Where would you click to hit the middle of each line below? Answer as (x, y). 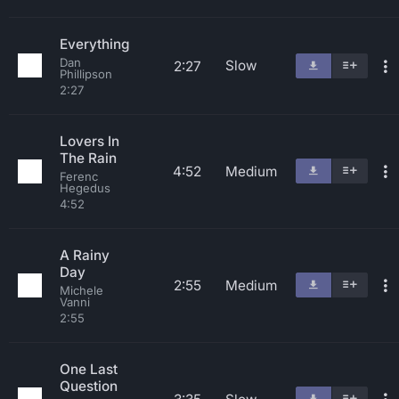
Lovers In (90, 141)
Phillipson (86, 74)
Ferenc (79, 176)
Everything (94, 44)
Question (89, 386)
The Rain (88, 158)
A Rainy (85, 255)
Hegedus (85, 188)
